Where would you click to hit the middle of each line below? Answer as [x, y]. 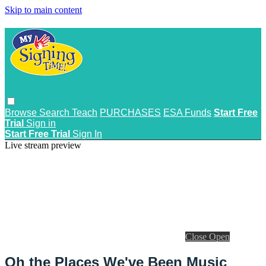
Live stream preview [43, 145]
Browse [22, 112]
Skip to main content [43, 10]
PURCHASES [130, 112]
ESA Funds [187, 112]
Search [56, 112]
